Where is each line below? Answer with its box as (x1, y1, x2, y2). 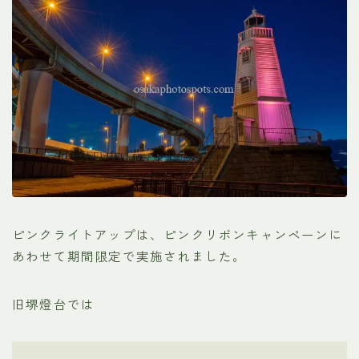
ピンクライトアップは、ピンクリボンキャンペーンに (12, 225, 343, 244)
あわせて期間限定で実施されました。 (12, 247, 247, 265)
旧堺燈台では (12, 295, 95, 313)
